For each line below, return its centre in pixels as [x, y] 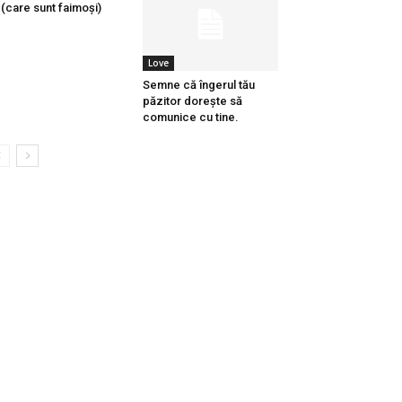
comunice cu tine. [190, 118]
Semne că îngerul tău [198, 85]
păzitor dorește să [192, 101]
